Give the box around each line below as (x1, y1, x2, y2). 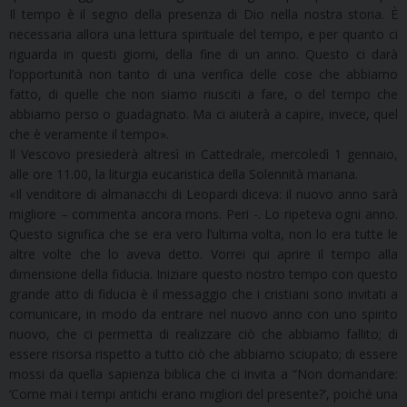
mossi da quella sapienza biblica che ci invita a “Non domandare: (9, 365, 398, 383)
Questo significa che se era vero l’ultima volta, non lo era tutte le (9, 225, 398, 243)
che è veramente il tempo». (9, 125, 169, 144)
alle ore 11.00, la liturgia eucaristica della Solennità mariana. (9, 165, 358, 184)
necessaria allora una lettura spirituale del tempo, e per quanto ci (9, 25, 398, 44)
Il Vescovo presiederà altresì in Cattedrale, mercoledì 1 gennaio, (9, 145, 398, 164)
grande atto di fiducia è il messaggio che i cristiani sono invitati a (9, 285, 398, 303)
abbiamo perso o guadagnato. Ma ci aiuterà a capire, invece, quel (9, 105, 398, 124)
